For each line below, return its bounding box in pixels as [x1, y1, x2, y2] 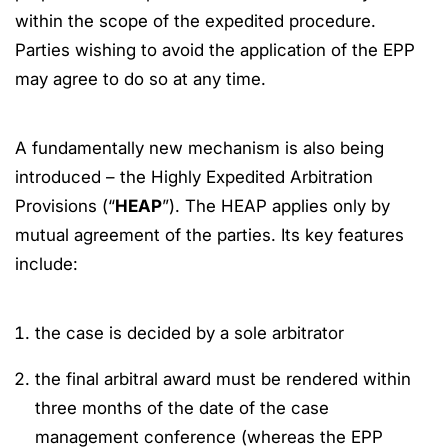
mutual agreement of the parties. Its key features [15, 225, 404, 245]
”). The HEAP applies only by [162, 196, 390, 216]
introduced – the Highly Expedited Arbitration [15, 167, 373, 187]
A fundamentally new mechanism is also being [15, 138, 384, 158]
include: [15, 254, 78, 274]
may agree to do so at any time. [15, 69, 266, 89]
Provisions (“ [15, 196, 115, 216]
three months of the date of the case [35, 398, 329, 418]
